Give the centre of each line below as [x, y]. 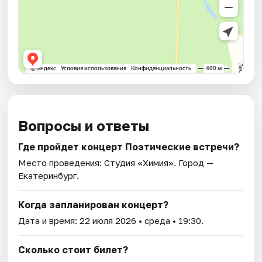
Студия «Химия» [139, 163]
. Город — [194, 163]
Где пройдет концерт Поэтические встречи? [129, 147]
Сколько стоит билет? [73, 250]
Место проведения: [61, 163]
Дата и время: [49, 221]
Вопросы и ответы [84, 126]
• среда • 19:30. [170, 221]
